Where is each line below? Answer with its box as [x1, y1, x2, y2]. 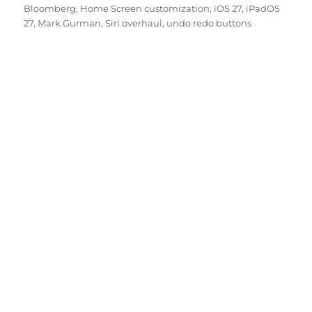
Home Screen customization [80, 3, 210, 15]
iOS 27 [214, 3, 242, 15]
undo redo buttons [166, 17, 252, 29]
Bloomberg [24, 3, 77, 15]
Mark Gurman [38, 17, 102, 29]
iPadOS [246, 3, 281, 15]
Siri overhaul [105, 17, 163, 29]
